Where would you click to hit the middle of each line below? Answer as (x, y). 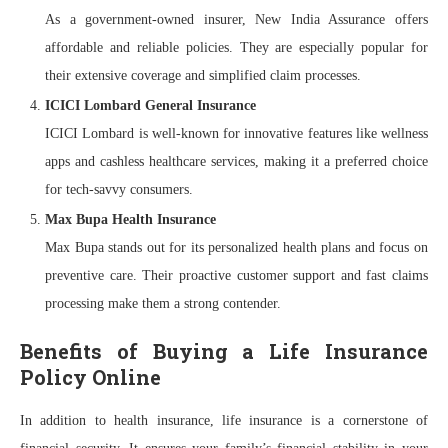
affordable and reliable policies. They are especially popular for (236, 47)
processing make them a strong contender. (163, 303)
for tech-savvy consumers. (119, 189)
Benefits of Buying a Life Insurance (224, 350)
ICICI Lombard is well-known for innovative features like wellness (236, 133)
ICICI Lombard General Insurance (150, 105)
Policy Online (90, 376)
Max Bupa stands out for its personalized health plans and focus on (236, 247)
